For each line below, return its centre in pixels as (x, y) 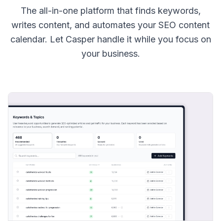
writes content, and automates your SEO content (110, 25)
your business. (110, 54)
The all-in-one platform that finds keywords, (110, 11)
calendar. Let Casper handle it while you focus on (110, 39)
